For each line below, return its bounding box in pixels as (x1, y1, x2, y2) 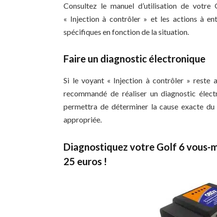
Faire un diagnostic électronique (63, 53, 206, 65)
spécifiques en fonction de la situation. (63, 27, 189, 36)
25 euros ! (63, 155, 108, 167)
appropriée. (63, 114, 102, 124)
